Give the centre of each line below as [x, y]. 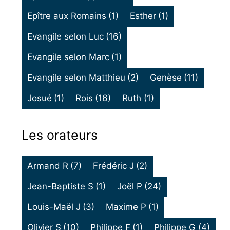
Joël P [130, 187]
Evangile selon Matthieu [76, 78]
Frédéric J [114, 166]
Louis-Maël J [54, 207]
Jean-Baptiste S [60, 187]
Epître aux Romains [66, 16]
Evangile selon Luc [65, 37]
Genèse [166, 78]
